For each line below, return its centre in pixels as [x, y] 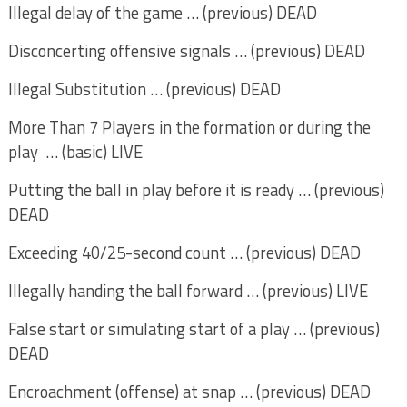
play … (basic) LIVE [75, 152]
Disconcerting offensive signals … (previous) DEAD [186, 51]
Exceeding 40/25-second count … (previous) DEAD [186, 253]
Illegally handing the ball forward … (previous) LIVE [188, 291]
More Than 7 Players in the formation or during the [189, 127]
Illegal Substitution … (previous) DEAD [144, 89]
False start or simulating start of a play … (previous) [194, 329]
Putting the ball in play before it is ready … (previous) [196, 190]
